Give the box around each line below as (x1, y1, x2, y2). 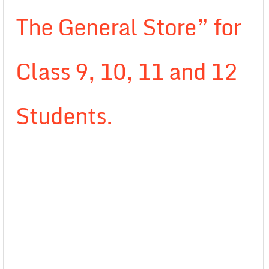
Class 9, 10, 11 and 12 (16, 53, 237, 89)
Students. (16, 98, 112, 134)
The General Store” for (16, 9, 241, 45)
